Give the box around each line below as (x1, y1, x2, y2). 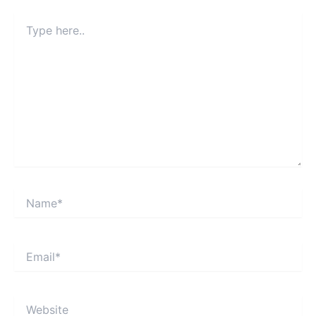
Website (13, 296, 51, 308)
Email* (13, 242, 42, 255)
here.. (13, 27, 39, 39)
